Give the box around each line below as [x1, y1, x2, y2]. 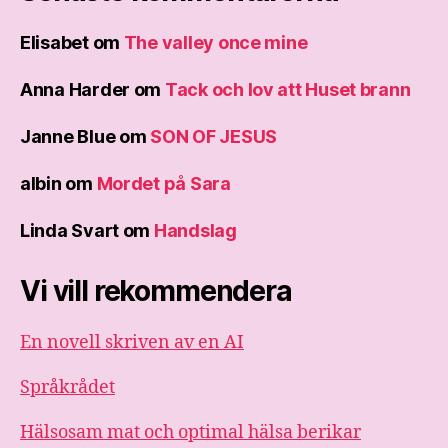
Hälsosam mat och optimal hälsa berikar [20, 420, 361, 444]
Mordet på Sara [96, 172, 231, 194]
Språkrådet [20, 375, 115, 399]
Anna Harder [20, 78, 131, 100]
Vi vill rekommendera [20, 273, 292, 308]
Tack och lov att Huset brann [164, 78, 411, 100]
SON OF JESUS [150, 125, 277, 147]
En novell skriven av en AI [20, 330, 244, 354]
